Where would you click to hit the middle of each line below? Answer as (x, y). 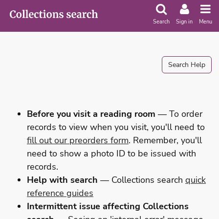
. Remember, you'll (165, 140)
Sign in (184, 22)
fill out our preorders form (78, 140)
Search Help (187, 65)
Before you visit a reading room (91, 114)
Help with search (62, 180)
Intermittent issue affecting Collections (108, 206)
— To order (179, 114)
